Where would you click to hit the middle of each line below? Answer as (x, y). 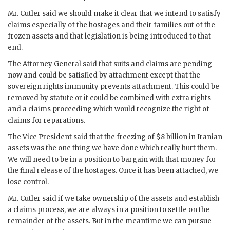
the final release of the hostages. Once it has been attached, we (113, 171)
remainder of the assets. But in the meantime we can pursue (110, 221)
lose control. (28, 182)
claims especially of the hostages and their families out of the (111, 25)
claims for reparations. (46, 120)
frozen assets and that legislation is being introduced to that (109, 36)
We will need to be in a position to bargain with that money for (112, 159)
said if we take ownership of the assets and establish (130, 198)
